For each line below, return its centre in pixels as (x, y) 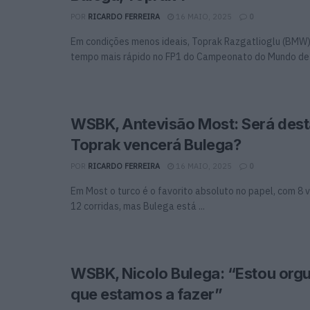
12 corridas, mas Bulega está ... (138, 206)
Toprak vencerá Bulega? (156, 144)
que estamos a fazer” (147, 294)
